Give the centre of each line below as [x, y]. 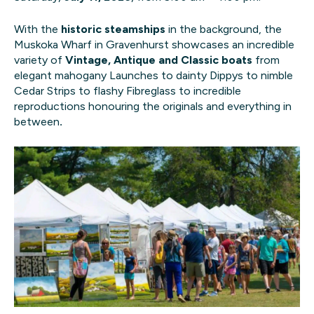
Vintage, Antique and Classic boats [159, 60]
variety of [40, 60]
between [37, 121]
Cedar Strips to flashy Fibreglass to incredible [128, 90]
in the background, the [224, 29]
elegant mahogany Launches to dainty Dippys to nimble [153, 75]
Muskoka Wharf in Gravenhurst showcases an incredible [154, 44]
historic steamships [113, 29]
